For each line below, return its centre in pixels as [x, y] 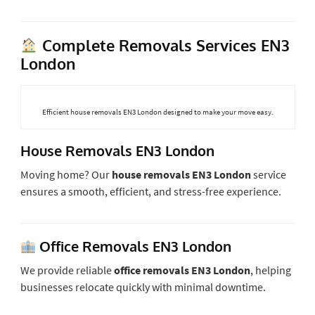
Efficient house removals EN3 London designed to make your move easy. [157, 111]
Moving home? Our [66, 174]
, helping [270, 270]
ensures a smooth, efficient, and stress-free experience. [150, 191]
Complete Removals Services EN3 [163, 45]
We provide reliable [67, 270]
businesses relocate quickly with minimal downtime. [143, 287]
